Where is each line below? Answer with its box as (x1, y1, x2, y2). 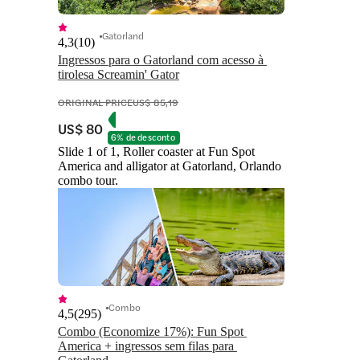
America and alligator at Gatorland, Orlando (58, 159, 281, 174)
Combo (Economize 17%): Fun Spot (58, 325, 243, 339)
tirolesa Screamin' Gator (58, 67, 179, 82)
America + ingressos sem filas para (58, 339, 234, 354)
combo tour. (58, 174, 118, 188)
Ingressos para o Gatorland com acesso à (58, 53, 264, 67)
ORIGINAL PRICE (58, 95, 133, 110)
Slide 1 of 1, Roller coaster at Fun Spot (58, 145, 255, 159)
